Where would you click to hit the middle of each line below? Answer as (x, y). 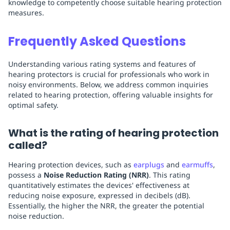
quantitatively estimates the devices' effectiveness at (99, 185)
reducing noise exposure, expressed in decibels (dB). (99, 196)
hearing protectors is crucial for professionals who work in (109, 74)
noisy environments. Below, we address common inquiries (108, 85)
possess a (26, 175)
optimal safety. (33, 105)
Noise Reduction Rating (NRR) (96, 175)
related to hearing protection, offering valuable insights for (111, 95)
